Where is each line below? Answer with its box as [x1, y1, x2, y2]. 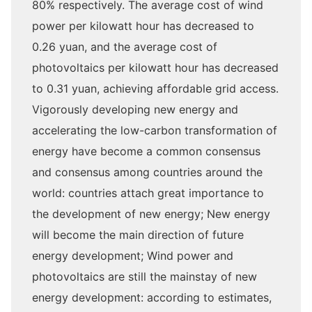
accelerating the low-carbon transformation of [32, 123, 277, 137]
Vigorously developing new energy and [32, 102, 238, 116]
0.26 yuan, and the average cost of [32, 40, 217, 54]
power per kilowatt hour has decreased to [32, 19, 254, 33]
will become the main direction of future [32, 228, 244, 242]
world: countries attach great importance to [32, 186, 264, 200]
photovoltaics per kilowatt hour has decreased [32, 61, 279, 75]
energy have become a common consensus [32, 144, 260, 158]
